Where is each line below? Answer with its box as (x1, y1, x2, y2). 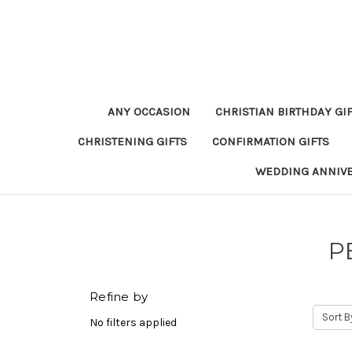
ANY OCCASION (107, 104, 190, 119)
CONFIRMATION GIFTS (211, 134, 329, 148)
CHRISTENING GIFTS (77, 134, 187, 148)
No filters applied (90, 315, 177, 329)
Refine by (90, 289, 148, 304)
